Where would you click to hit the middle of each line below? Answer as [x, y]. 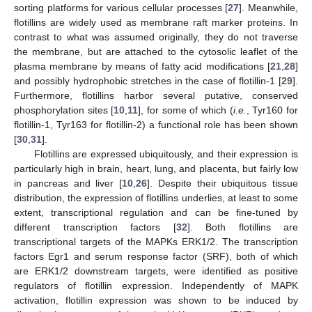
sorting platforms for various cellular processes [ [121, 7]
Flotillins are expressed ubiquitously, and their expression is [166, 154]
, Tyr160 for [272, 110]
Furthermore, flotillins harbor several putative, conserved [156, 95]
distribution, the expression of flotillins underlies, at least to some [156, 197]
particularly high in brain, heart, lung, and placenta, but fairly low [156, 168]
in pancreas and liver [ [68, 183]
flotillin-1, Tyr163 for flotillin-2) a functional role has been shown [156, 124]
